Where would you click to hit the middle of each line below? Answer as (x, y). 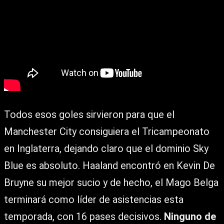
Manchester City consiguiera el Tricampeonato (107, 131)
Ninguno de (190, 216)
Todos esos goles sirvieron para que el (89, 114)
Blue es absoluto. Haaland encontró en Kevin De (109, 165)
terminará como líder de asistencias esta (94, 199)
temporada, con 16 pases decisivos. (84, 216)
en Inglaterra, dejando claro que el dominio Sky (106, 148)
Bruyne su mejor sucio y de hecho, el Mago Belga (111, 182)
